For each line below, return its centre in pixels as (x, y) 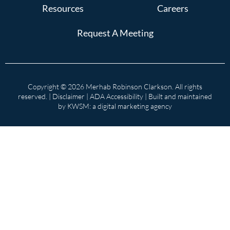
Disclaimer (69, 96)
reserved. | (35, 96)
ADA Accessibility (117, 96)
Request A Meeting (115, 33)
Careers (172, 8)
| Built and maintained (178, 96)
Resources (63, 8)
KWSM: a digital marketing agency (120, 106)
